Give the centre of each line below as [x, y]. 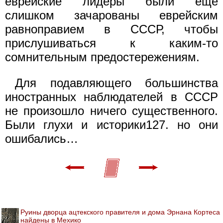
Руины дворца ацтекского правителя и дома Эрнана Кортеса [120, 212]
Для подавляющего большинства [116, 83]
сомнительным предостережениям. [102, 57]
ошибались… [42, 138]
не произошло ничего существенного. [111, 111]
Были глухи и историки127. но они [111, 124]
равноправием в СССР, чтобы [111, 29]
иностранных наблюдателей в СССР [111, 97]
